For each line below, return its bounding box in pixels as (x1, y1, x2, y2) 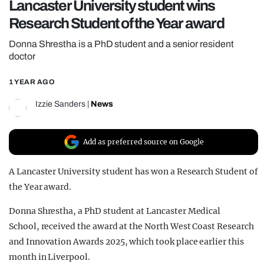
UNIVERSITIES (29, 49, 110, 61)
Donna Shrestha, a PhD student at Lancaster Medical (9, 206, 221, 217)
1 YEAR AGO (9, 78, 55, 87)
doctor (9, 51, 35, 62)
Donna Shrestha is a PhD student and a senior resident (9, 39, 234, 49)
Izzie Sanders (35, 100, 85, 109)
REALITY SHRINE (29, 7, 126, 19)
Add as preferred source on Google (83, 137, 204, 147)
